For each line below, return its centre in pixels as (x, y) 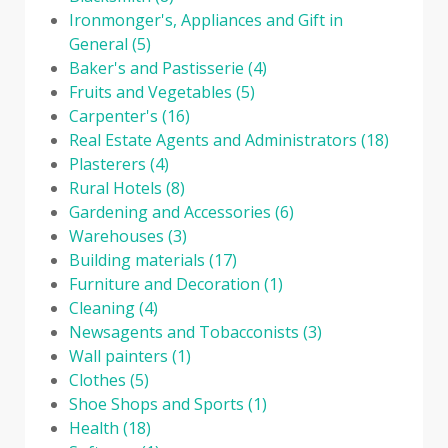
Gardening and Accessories (170, 211)
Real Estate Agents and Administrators (213, 139)
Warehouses (116, 235)
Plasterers (107, 163)
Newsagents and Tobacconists (184, 331)
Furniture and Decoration (164, 283)
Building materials (137, 259)
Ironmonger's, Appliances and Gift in (206, 19)
